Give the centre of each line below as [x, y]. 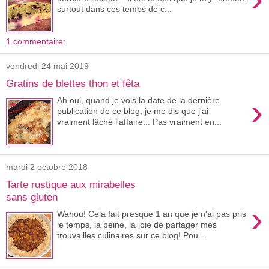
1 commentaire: [36, 41]
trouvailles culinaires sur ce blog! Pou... [131, 236]
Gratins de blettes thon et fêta [73, 83]
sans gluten [32, 197]
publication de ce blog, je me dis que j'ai [133, 111]
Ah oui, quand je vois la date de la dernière [139, 101]
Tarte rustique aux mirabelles [71, 184]
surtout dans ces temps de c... [115, 9]
